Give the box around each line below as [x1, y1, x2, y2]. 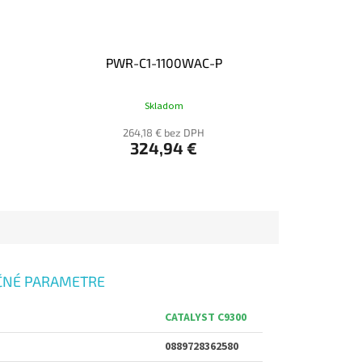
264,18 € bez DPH [123, 126, 205, 140]
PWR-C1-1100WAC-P [105, 55, 222, 71]
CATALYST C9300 [165, 309, 246, 326]
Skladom [144, 98, 183, 113]
